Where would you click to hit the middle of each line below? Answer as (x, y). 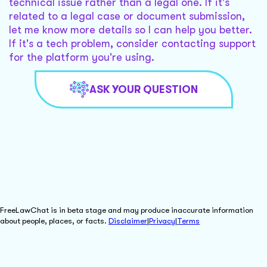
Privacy (162, 221)
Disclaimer (128, 221)
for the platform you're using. (82, 58)
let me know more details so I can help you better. (131, 30)
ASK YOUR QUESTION (143, 89)
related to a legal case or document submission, (127, 16)
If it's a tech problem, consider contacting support (132, 44)
